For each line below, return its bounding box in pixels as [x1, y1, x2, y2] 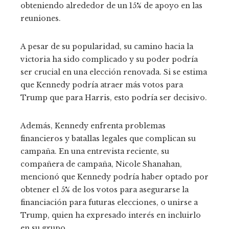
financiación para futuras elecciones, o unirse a [20, 197, 198, 207]
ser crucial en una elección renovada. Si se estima [20, 67, 207, 77]
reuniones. [20, 13, 61, 23]
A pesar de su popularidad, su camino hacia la [20, 41, 193, 51]
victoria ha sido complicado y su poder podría [20, 54, 198, 64]
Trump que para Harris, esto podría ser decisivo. [20, 93, 207, 102]
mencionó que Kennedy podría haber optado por [20, 172, 209, 181]
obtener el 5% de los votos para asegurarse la [20, 185, 189, 194]
